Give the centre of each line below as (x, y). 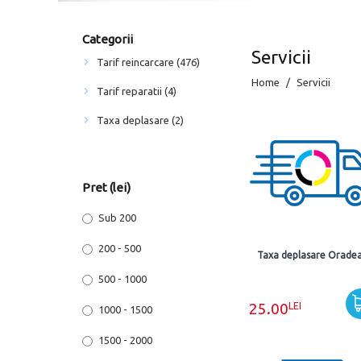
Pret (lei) (106, 187)
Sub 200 (117, 218)
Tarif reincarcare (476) (148, 62)
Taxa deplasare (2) (140, 120)
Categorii (108, 39)
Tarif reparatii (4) (137, 91)
